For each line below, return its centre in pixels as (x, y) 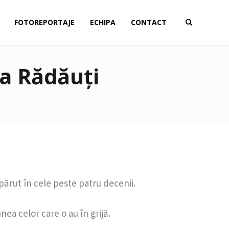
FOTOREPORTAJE (44, 22)
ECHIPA (103, 22)
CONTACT (149, 22)
